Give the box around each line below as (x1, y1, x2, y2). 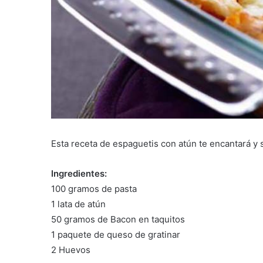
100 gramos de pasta (51, 183, 137, 195)
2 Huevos (51, 244, 90, 256)
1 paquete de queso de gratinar (51, 229, 180, 241)
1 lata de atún (51, 198, 106, 210)
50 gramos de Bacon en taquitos (51, 214, 185, 225)
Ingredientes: (51, 168, 107, 180)
